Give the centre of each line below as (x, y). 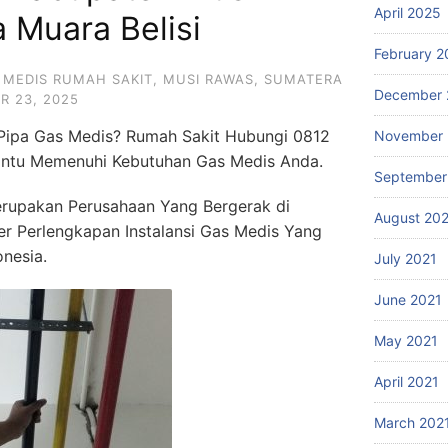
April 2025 (407, 12)
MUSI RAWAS (208, 79)
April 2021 (406, 381)
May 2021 (406, 340)
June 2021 (408, 299)
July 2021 (405, 258)
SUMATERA (303, 79)
